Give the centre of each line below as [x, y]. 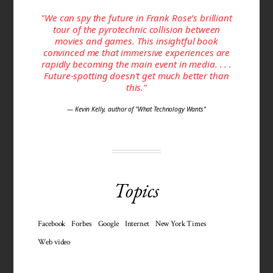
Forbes [82, 224]
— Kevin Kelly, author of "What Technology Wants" [136, 109]
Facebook [52, 224]
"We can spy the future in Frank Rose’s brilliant [136, 17]
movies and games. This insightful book [136, 41]
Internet [137, 224]
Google [108, 224]
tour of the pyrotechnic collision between [136, 29]
